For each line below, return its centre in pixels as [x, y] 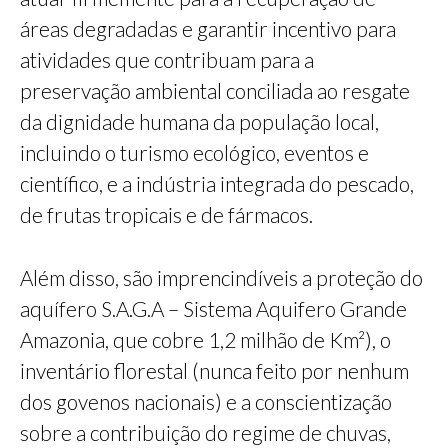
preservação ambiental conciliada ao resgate [215, 91]
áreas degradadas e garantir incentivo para [208, 29]
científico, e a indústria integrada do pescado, [217, 184]
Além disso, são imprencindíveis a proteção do [221, 278]
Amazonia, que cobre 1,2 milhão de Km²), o [205, 340]
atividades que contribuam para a [167, 60]
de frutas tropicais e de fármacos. [166, 215]
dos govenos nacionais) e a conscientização [206, 402]
